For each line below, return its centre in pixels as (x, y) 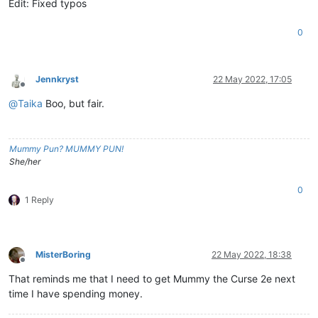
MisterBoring (63, 254)
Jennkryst (57, 79)
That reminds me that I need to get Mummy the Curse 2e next (152, 278)
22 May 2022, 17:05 (252, 79)
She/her (25, 161)
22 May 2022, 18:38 (252, 254)
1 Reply (39, 199)
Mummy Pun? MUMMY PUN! (66, 148)
